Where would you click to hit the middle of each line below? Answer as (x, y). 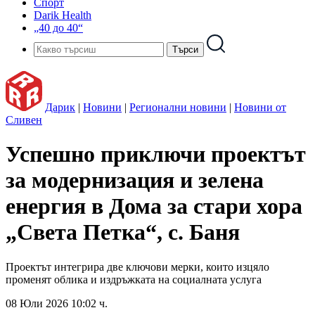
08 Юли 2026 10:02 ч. (57, 303)
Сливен (24, 120)
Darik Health (63, 15)
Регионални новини (178, 107)
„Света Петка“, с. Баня (123, 232)
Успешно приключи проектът (156, 154)
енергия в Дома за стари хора (154, 206)
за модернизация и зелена (135, 180)
